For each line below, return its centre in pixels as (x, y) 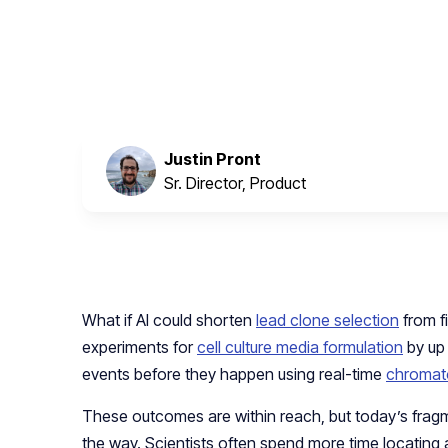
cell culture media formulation (300, 347)
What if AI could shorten (169, 320)
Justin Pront (212, 159)
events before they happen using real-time (234, 374)
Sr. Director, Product (235, 183)
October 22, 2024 (137, 51)
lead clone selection (327, 320)
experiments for (139, 347)
